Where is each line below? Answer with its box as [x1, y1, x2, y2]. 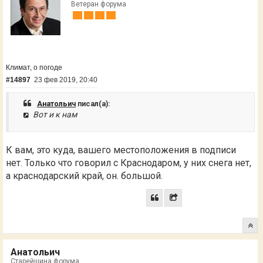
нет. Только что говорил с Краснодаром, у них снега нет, [6, 157, 251, 169]
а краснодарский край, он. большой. [6, 170, 163, 182]
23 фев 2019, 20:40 [34, 76, 97, 85]
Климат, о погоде [6, 63, 62, 72]
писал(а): [76, 99, 110, 109]
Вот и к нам [31, 110, 77, 120]
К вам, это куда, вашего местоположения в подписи [6, 144, 236, 156]
